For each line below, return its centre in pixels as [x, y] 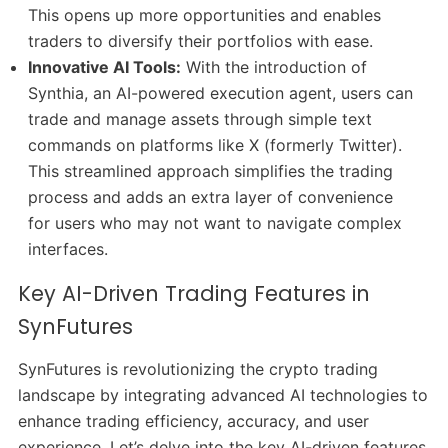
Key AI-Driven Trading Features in [193, 294]
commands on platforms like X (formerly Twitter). [215, 145]
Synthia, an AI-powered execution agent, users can [221, 93]
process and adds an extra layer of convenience [211, 197]
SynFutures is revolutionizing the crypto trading [197, 369]
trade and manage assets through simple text [200, 119]
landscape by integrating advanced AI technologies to [222, 395]
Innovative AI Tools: [105, 67]
